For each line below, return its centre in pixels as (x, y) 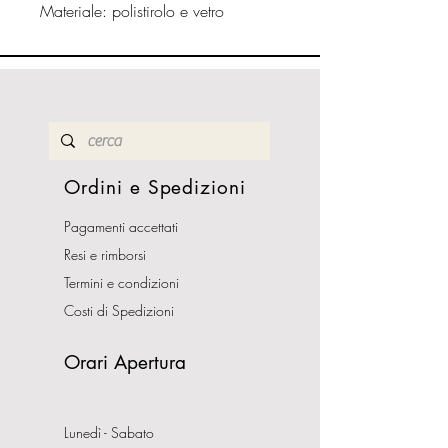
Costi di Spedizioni (121, 310)
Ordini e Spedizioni (155, 187)
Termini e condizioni (121, 282)
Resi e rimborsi (105, 254)
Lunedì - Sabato (109, 432)
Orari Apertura (125, 362)
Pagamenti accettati (121, 226)
